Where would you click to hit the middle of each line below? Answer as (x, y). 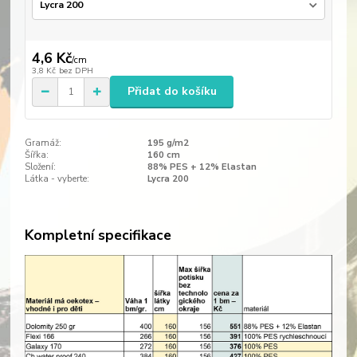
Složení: (40, 167)
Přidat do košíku (172, 92)
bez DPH (76, 71)
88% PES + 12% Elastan (202, 167)
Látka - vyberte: (57, 178)
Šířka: (36, 155)
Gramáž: (43, 143)
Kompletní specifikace (98, 235)
